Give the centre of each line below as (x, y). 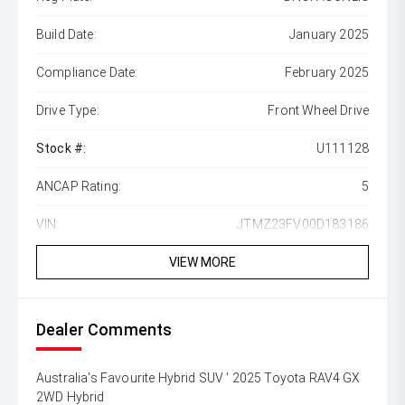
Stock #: (61, 149)
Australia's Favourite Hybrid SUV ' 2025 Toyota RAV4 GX (198, 378)
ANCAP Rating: (79, 187)
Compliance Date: (87, 73)
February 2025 (326, 73)
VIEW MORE (202, 263)
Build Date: (66, 35)
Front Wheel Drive (318, 111)
